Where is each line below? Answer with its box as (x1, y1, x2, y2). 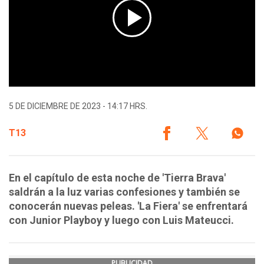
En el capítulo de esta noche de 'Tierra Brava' (9, 171, 226, 184)
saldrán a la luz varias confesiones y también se (9, 186, 240, 199)
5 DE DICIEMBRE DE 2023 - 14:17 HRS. (9, 101, 147, 111)
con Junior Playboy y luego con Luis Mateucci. (9, 214, 234, 227)
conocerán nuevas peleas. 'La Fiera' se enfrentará (9, 200, 247, 213)
